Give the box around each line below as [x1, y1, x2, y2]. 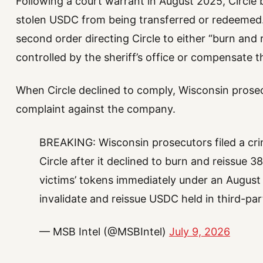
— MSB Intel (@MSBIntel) [39, 225, 169, 238]
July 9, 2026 [168, 225, 230, 238]
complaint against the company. [15, 103, 176, 116]
